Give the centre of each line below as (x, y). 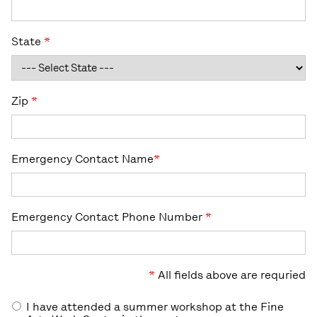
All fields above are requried (230, 275)
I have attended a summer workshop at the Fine (154, 306)
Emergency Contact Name (82, 158)
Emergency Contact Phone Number (108, 217)
